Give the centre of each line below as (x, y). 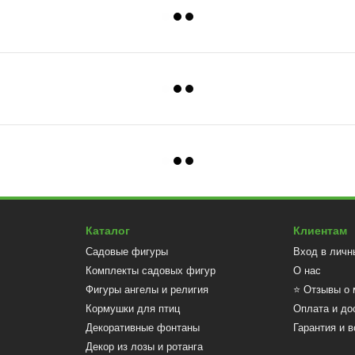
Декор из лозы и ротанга (144, 347)
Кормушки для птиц (132, 309)
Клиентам (321, 231)
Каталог (107, 231)
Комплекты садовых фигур (150, 271)
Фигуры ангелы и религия (147, 290)
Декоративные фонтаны (142, 328)
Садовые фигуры (126, 252)
